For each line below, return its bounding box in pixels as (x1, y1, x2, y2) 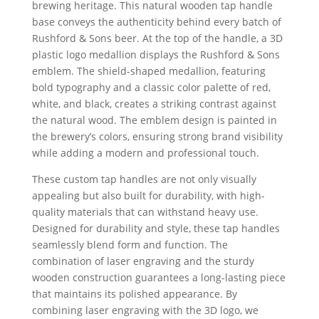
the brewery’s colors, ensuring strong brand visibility (31, 129, 283, 143)
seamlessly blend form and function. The (31, 237, 228, 251)
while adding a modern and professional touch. (31, 145, 259, 159)
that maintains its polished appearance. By (31, 286, 237, 300)
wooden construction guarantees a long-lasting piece (31, 270, 286, 284)
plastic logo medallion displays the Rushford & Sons (31, 47, 280, 61)
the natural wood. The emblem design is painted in (31, 113, 277, 127)
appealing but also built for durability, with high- (31, 188, 265, 202)
